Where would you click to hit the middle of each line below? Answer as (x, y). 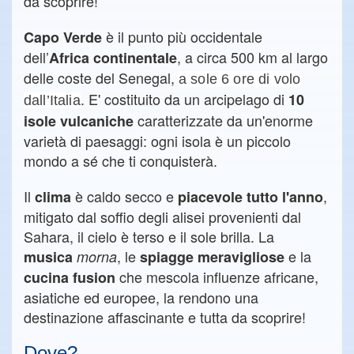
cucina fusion (70, 277)
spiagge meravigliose (212, 257)
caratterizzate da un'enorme (223, 120)
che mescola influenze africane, (217, 277)
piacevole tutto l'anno (250, 197)
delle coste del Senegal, (101, 77)
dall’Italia (52, 100)
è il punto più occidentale (182, 36)
